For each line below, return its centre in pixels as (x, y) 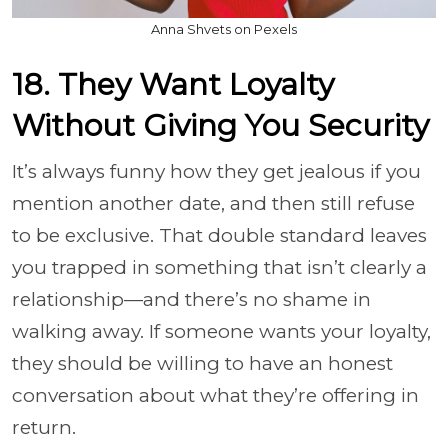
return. (44, 427)
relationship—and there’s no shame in (191, 299)
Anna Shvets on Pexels (224, 29)
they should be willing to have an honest (202, 363)
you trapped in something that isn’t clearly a (219, 267)
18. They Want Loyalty (173, 84)
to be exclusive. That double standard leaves (219, 235)
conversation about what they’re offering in (215, 395)
